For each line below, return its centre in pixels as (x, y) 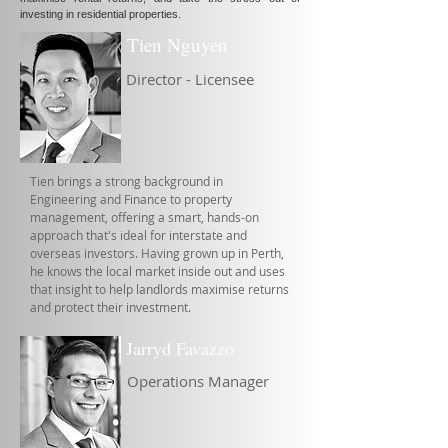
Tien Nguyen (177, 44)
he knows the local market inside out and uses (157, 271)
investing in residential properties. (100, 14)
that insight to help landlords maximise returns (159, 289)
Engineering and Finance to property (131, 199)
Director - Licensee (190, 79)
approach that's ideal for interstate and (138, 235)
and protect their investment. (110, 307)
